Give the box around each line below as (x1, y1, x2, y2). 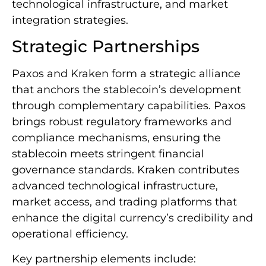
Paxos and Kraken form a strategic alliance (12, 67, 240, 81)
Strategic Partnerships (12, 36, 199, 57)
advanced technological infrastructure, (12, 179, 218, 193)
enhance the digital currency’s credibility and (12, 211, 253, 225)
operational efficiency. (12, 227, 128, 241)
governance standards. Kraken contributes (12, 163, 239, 177)
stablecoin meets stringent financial (12, 147, 204, 161)
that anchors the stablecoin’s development (12, 83, 241, 97)
